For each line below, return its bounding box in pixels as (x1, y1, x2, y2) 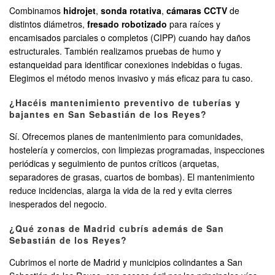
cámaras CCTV (166, 4, 227, 17)
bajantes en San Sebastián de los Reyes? (9, 108, 207, 121)
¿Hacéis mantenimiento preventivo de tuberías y (9, 96, 241, 109)
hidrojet (63, 4, 96, 17)
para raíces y (167, 18, 220, 31)
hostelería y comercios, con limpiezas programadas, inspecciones (9, 144, 265, 157)
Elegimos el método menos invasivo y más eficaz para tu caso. (9, 72, 253, 85)
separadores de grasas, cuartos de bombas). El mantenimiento (9, 171, 255, 184)
